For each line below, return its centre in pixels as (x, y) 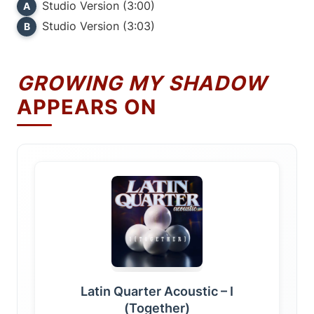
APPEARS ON (87, 107)
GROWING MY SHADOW (142, 83)
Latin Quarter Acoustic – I (157, 292)
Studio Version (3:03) (98, 26)
